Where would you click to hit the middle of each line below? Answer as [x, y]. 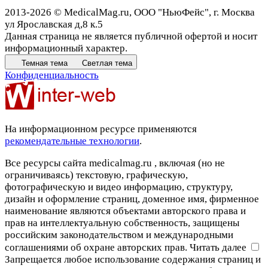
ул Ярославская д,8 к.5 [54, 25]
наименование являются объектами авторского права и [125, 211]
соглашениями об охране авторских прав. [97, 248]
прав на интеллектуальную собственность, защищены [122, 223]
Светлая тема [107, 63]
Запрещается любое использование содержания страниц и [133, 260]
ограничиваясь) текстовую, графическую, [96, 175]
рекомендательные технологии [72, 141]
